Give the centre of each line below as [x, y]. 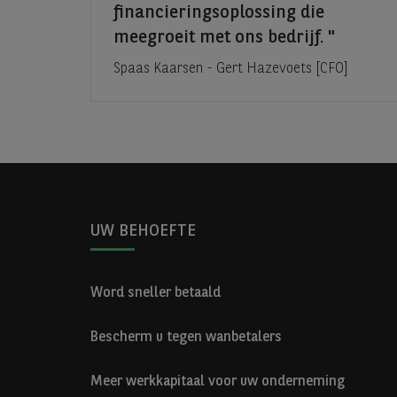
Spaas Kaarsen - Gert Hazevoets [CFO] [231, 70]
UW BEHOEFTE [143, 231]
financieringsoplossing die [219, 14]
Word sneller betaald [156, 293]
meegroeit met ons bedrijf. [221, 39]
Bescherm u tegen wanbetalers [186, 338]
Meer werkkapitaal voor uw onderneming [218, 382]
